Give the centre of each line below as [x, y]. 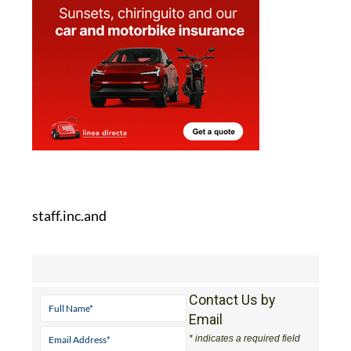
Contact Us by [233, 301]
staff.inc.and [69, 217]
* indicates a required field [245, 340]
